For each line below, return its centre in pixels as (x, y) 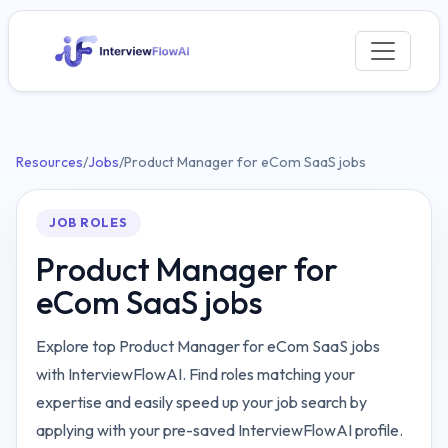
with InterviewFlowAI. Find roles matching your (196, 374)
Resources (49, 162)
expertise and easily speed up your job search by (202, 402)
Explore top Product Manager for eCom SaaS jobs (208, 346)
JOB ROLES (88, 223)
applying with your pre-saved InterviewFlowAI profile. (220, 430)
